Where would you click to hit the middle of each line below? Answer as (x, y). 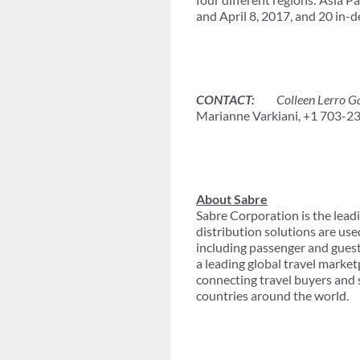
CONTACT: (225, 100)
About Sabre (232, 199)
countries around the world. (272, 296)
